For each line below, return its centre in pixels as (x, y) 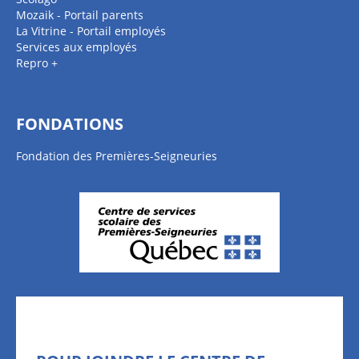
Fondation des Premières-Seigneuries (117, 156)
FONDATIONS (70, 124)
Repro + (37, 63)
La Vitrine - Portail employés (91, 31)
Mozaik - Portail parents (80, 15)
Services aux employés (77, 47)
